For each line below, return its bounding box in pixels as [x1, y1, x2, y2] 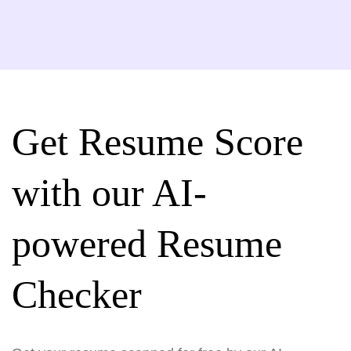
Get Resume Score [12, 120, 303, 165]
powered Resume [12, 222, 282, 266]
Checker [12, 273, 142, 317]
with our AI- [12, 171, 207, 215]
